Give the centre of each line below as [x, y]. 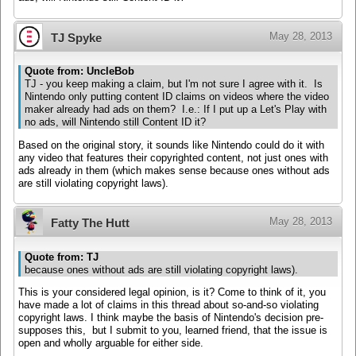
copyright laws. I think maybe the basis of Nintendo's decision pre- [171, 318]
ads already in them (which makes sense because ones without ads [174, 170]
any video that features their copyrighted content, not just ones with [173, 158]
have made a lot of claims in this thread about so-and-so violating [168, 306]
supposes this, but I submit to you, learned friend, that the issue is [173, 331]
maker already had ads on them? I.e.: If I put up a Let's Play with [176, 110]
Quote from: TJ [62, 257]
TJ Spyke [76, 37]
